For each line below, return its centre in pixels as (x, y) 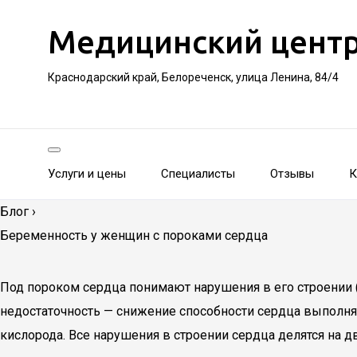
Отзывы (292, 174)
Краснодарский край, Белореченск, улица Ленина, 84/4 (193, 77)
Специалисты (198, 174)
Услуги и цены (87, 174)
